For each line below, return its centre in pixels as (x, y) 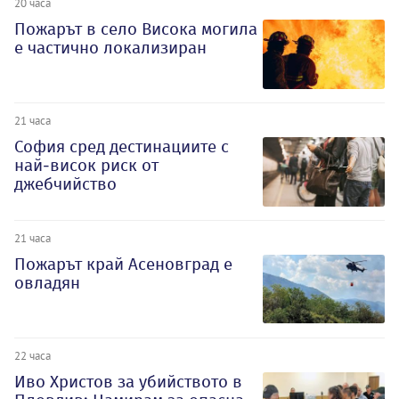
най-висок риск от (86, 166)
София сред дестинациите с (122, 147)
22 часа (33, 355)
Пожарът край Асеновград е (123, 265)
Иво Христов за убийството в (128, 381)
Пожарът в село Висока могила (136, 29)
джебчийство (65, 184)
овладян (47, 283)
